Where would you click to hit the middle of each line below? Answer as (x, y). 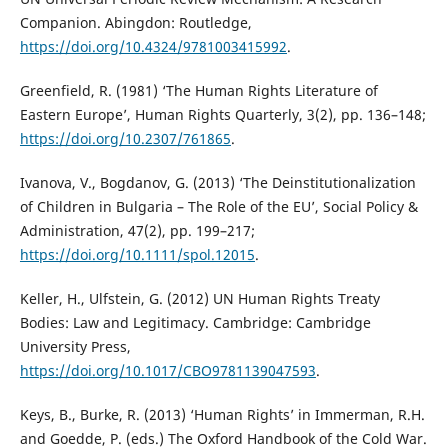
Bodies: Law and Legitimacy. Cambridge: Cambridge (195, 323)
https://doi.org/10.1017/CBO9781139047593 (167, 371)
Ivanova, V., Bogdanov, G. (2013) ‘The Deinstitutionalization (217, 183)
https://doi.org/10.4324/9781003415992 (153, 47)
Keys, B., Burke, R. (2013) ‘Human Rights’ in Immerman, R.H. (222, 415)
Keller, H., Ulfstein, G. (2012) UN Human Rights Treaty (199, 299)
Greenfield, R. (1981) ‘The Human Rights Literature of (198, 91)
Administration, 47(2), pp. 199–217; (137, 231)
